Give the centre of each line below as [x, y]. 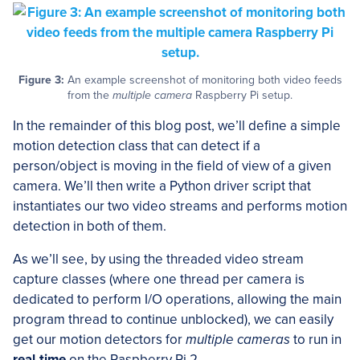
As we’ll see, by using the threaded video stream [158, 260]
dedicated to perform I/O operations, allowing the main [177, 300]
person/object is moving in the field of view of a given [172, 166]
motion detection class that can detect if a [137, 146]
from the [90, 96]
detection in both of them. [90, 227]
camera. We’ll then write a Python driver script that [162, 186]
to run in [316, 340]
